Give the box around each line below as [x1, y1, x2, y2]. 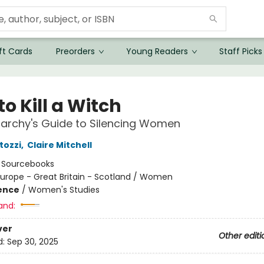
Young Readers [126, 45, 188, 57]
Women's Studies [28, 184, 100, 196]
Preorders [56, 45, 95, 57]
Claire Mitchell [27, 139, 92, 151]
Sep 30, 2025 [6, 236, 58, 248]
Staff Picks [219, 45, 262, 57]
